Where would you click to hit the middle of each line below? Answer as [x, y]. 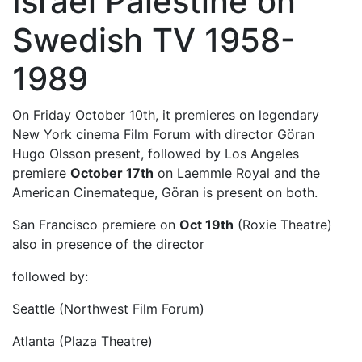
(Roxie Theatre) [283, 224]
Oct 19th [206, 224]
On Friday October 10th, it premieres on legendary [166, 114]
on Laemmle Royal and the [237, 173]
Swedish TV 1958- [154, 40]
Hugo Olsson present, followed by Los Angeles [156, 153]
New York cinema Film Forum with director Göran [163, 134]
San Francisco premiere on [96, 224]
